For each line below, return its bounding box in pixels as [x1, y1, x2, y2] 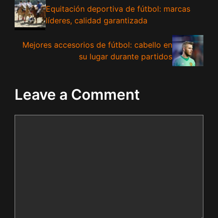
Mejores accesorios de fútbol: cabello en [22, 39, 172, 50]
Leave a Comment [15, 85, 140, 103]
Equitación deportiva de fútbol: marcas [45, 3, 190, 14]
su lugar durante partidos [78, 51, 172, 61]
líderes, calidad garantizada [45, 15, 147, 25]
